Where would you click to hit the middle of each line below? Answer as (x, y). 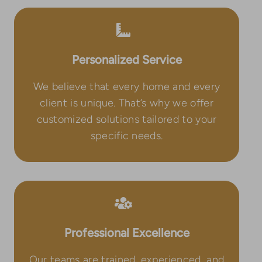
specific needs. (127, 135)
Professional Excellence (127, 232)
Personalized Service (127, 59)
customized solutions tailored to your (127, 119)
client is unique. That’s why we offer (127, 103)
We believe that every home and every (127, 86)
